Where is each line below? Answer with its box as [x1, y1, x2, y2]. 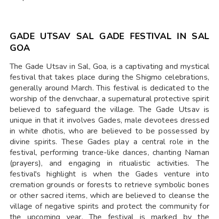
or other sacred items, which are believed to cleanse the [10, 190, 209, 201]
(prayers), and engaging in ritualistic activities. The [10, 158, 209, 169]
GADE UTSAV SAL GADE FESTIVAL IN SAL [10, 30, 209, 43]
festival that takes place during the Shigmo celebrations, [10, 72, 209, 83]
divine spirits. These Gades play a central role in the [10, 136, 209, 148]
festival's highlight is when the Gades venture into [10, 169, 209, 180]
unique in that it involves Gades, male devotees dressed [10, 115, 209, 126]
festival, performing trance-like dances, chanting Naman [10, 147, 209, 158]
